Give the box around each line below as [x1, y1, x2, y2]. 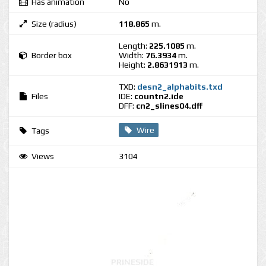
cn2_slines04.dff [136, 101, 202, 110]
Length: [119, 41, 149, 50]
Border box [31, 50, 72, 60]
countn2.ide [134, 91, 183, 101]
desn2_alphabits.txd [137, 82, 223, 91]
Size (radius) [31, 19, 77, 28]
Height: [119, 60, 147, 69]
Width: [119, 50, 145, 60]
